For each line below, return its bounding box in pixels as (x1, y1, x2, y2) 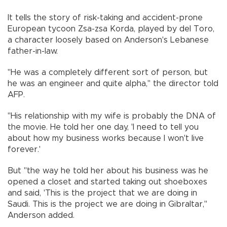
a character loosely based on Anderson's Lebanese (8, 36, 209, 45)
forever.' (8, 145, 41, 154)
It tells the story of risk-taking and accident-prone (8, 14, 203, 22)
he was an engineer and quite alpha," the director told (8, 80, 218, 88)
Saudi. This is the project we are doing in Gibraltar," (8, 200, 207, 209)
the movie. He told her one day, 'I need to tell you (8, 123, 199, 132)
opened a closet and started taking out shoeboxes (8, 178, 207, 186)
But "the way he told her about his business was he (8, 167, 208, 175)
